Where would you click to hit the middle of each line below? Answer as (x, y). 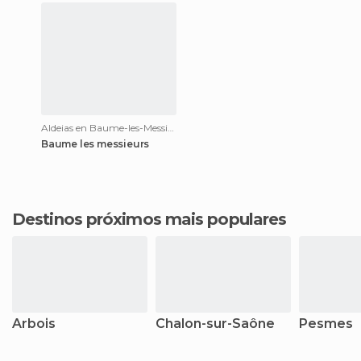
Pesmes (326, 324)
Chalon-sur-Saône (215, 324)
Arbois (34, 324)
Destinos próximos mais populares (156, 219)
